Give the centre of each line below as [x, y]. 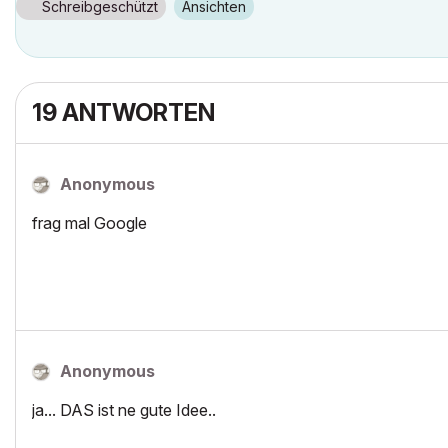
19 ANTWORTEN [123, 112]
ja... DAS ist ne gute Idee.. [124, 410]
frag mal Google [89, 223]
